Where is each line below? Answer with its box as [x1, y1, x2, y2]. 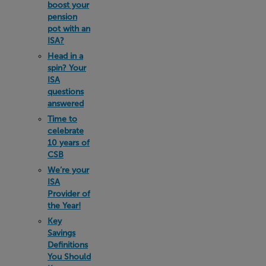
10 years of [47, 138, 90, 148]
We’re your [47, 165, 89, 176]
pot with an [47, 24, 90, 34]
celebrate [47, 126, 84, 137]
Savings [47, 228, 75, 239]
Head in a [47, 51, 83, 62]
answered [47, 99, 84, 109]
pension [47, 12, 77, 23]
